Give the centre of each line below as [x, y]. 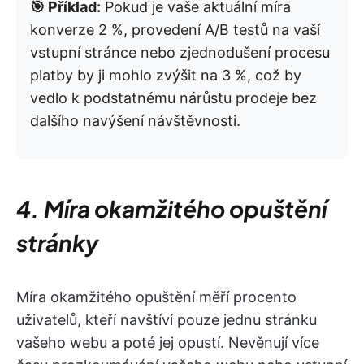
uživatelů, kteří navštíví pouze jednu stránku [167, 320]
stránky [57, 243]
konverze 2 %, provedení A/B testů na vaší [175, 30]
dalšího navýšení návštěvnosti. [135, 121]
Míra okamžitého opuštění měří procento [156, 297]
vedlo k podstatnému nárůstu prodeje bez [173, 98]
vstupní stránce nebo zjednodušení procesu [180, 53]
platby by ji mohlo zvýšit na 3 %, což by [166, 76]
